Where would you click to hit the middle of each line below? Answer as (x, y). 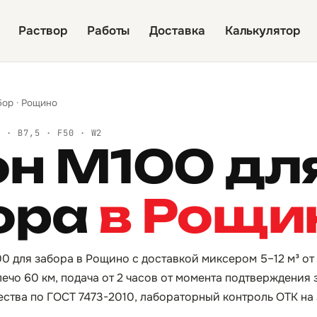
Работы (108, 30)
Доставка (177, 30)
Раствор (43, 30)
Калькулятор (262, 30)
